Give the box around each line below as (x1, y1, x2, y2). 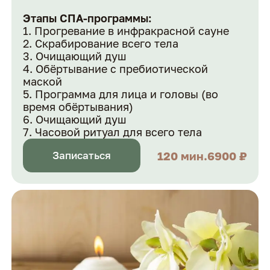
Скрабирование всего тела (35, 36, 179, 50)
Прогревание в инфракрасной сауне (34, 24, 230, 37)
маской (23, 74, 66, 88)
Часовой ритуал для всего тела (35, 125, 202, 139)
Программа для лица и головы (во (35, 87, 219, 101)
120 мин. (157, 148, 207, 163)
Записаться (52, 149, 111, 162)
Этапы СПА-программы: (23, 11, 152, 25)
